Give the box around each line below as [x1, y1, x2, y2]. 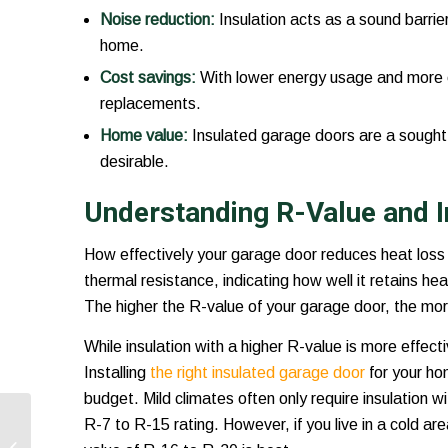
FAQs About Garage [35, 411, 156, 426]
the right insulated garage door [149, 363, 365, 381]
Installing [83, 363, 150, 381]
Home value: [99, 127, 188, 145]
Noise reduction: [99, 11, 215, 29]
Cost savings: [99, 69, 196, 87]
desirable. [99, 153, 169, 171]
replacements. [99, 95, 201, 113]
